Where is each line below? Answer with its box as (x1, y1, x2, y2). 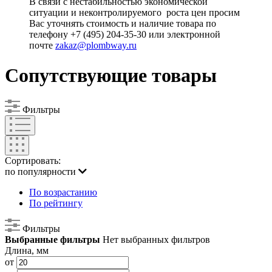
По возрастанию (29, 187, 97, 198)
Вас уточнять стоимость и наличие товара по (29, 18, 216, 29)
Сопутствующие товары (5, 64, 217, 86)
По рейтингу (29, 198, 83, 209)
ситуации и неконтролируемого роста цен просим (29, 7, 240, 18)
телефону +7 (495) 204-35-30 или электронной (29, 29, 220, 40)
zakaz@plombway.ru (55, 40, 137, 51)
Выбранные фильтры (5, 234, 100, 245)
